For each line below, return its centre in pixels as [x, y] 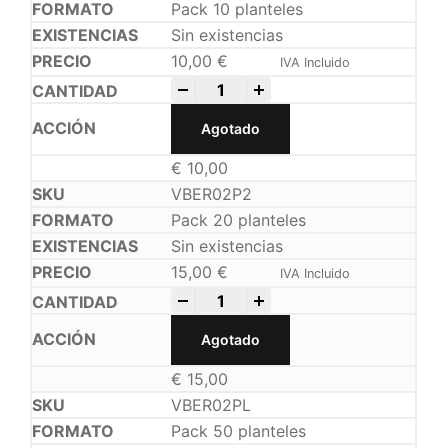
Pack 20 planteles [239, 220]
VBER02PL [211, 405]
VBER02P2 [212, 194]
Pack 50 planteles [239, 431]
